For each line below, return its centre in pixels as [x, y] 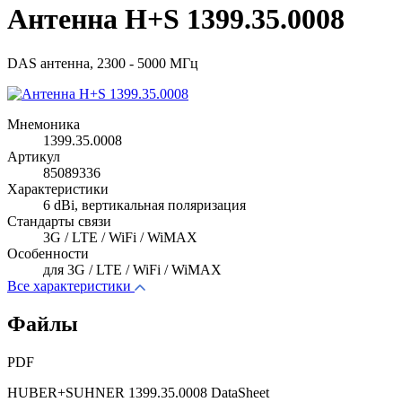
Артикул [34, 156]
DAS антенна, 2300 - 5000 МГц [103, 63]
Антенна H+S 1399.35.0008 [176, 19]
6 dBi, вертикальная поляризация [144, 205]
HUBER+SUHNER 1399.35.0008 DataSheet [138, 392]
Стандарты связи [59, 221]
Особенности [48, 253]
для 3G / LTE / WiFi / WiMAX [132, 269]
